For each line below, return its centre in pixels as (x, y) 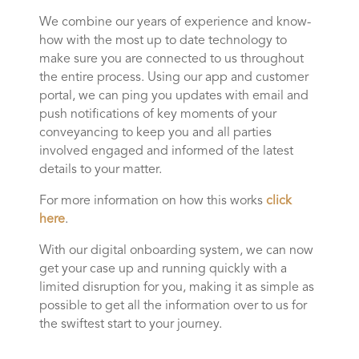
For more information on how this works (152, 201)
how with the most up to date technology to (163, 40)
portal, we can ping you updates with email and (173, 96)
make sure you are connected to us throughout (171, 59)
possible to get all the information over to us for (173, 306)
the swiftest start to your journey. (130, 324)
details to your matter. (100, 169)
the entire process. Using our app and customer (173, 77)
